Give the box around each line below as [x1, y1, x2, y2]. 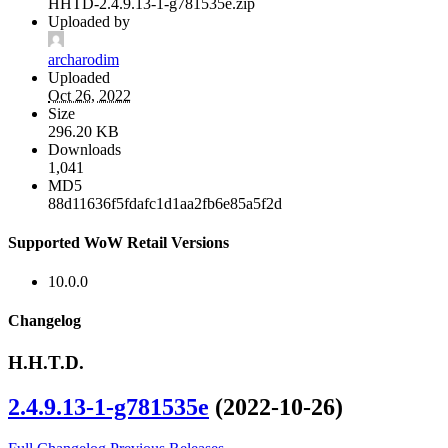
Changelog [8, 312, 81, 330]
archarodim [48, 50, 119, 68]
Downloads [48, 140, 121, 158]
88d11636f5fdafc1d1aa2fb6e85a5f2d [48, 194, 282, 212]
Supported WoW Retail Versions [8, 233, 229, 251]
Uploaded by [48, 12, 130, 30]
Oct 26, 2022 [48, 86, 131, 104]
